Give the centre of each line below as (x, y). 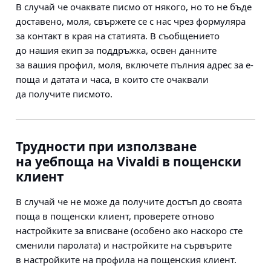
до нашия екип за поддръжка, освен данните (116, 50)
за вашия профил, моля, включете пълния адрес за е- (135, 65)
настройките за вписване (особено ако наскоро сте (129, 230)
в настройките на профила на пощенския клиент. (126, 260)
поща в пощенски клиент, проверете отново (115, 216)
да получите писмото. (64, 94)
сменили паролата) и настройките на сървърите (124, 245)
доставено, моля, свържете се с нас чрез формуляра (131, 21)
